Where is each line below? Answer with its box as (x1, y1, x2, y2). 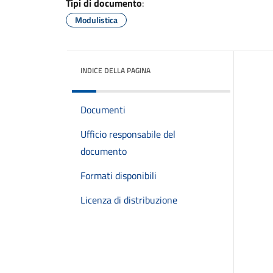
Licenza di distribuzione (80, 193, 177, 207)
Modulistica (75, 13, 118, 26)
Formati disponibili (80, 168, 157, 183)
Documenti (80, 102, 126, 117)
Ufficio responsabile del (80, 127, 175, 141)
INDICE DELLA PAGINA (80, 65, 151, 76)
